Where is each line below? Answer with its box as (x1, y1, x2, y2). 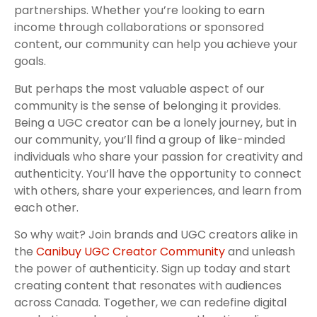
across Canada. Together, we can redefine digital (14, 294, 287, 311)
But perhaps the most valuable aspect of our (14, 80, 265, 97)
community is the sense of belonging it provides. (14, 97, 281, 114)
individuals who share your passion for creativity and (14, 148, 303, 165)
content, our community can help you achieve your (14, 36, 298, 53)
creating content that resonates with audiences (14, 277, 282, 294)
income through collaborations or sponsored (14, 19, 264, 36)
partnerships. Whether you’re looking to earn (14, 2, 265, 19)
